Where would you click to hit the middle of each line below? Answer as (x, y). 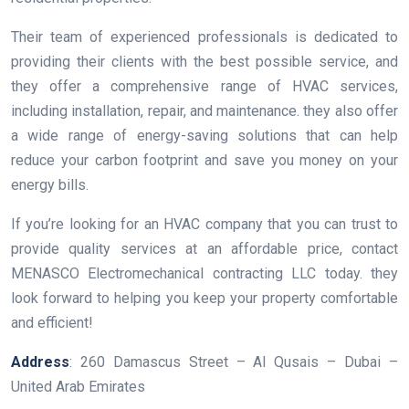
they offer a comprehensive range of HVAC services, (204, 87)
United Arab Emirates (78, 387)
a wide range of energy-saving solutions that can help (204, 136)
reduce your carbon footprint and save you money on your (204, 161)
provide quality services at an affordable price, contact (204, 249)
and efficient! (52, 323)
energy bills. (50, 185)
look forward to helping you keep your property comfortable (204, 299)
